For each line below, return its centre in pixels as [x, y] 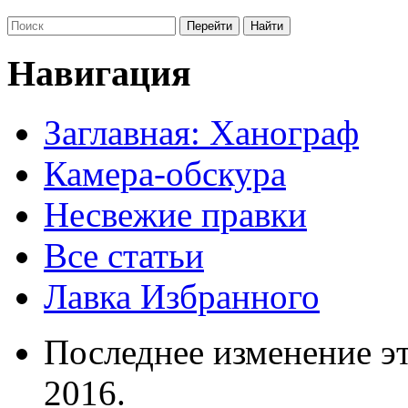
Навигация [99, 74]
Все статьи [124, 256]
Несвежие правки [175, 215]
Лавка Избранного [182, 297]
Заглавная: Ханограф [201, 133]
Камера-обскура [165, 174]
